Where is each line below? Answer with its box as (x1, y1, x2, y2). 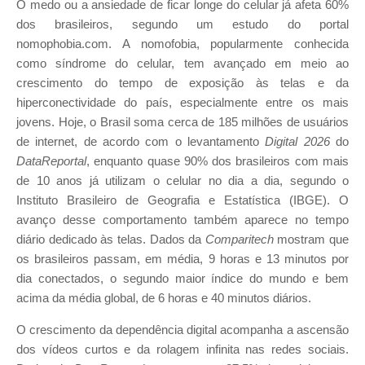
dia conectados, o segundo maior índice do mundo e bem (16, 272, 349, 285)
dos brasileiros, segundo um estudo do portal (16, 18, 349, 31)
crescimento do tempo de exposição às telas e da (16, 77, 349, 90)
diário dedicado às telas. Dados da (16, 233, 205, 246)
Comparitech (204, 233, 274, 246)
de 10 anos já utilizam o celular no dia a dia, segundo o (16, 174, 349, 187)
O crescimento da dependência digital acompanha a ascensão (16, 323, 349, 336)
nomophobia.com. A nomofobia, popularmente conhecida (16, 37, 349, 51)
